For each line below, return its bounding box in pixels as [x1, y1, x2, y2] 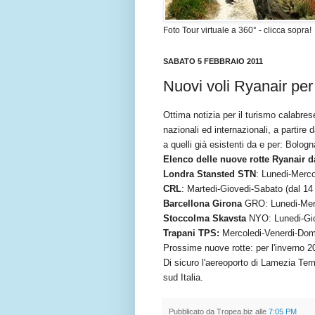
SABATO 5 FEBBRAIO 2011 [163, 57, 263, 66]
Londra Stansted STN [163, 168, 256, 179]
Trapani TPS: [163, 227, 219, 238]
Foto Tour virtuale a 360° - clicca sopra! [163, 25, 311, 36]
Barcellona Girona [163, 198, 242, 209]
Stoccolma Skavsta [163, 212, 246, 224]
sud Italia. [163, 271, 203, 283]
